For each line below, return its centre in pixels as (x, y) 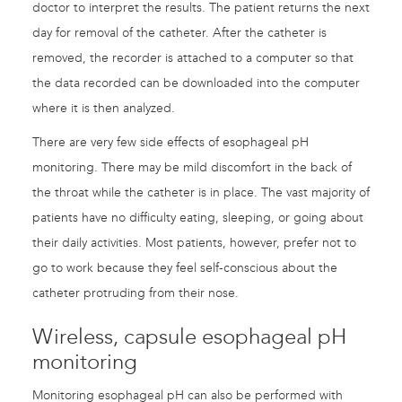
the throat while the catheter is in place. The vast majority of (201, 193)
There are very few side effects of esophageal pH (170, 143)
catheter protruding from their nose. (135, 293)
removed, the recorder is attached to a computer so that (193, 58)
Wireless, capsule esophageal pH (189, 337)
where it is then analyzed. (104, 109)
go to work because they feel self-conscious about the (185, 268)
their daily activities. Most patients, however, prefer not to (194, 243)
